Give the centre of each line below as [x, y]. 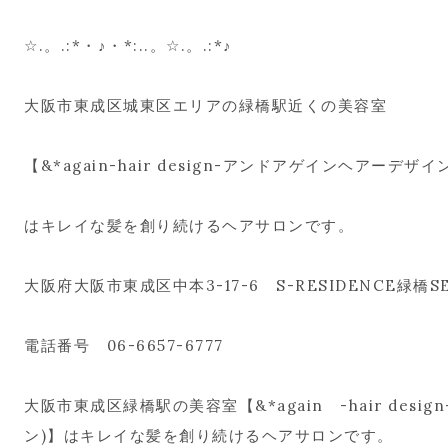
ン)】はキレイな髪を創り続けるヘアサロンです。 [209, 435]
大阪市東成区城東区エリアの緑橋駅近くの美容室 [205, 105]
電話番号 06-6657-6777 [124, 345]
